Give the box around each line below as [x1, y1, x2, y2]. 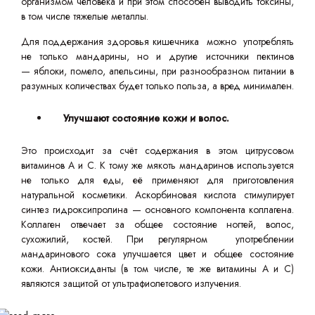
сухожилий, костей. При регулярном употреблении [21, 232, 294, 246]
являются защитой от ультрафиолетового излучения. [21, 276, 241, 290]
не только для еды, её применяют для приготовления [21, 173, 294, 187]
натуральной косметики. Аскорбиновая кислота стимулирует [21, 188, 294, 202]
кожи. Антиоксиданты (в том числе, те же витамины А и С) [21, 262, 294, 276]
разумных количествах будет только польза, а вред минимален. [21, 79, 294, 93]
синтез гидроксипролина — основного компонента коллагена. [21, 202, 294, 217]
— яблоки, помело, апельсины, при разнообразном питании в [21, 64, 294, 78]
